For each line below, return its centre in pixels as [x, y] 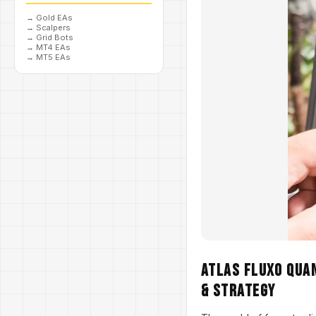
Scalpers [53, 28]
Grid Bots [55, 37]
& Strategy [238, 291]
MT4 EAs [53, 47]
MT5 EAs [53, 57]
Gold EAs [54, 18]
